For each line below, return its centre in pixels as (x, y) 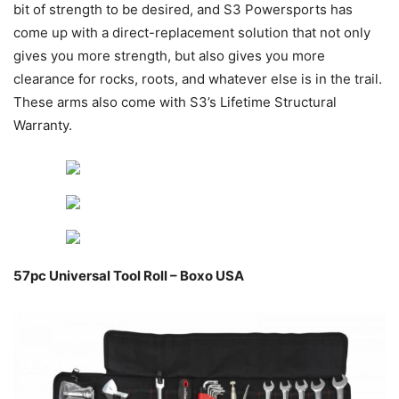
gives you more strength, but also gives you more (169, 56)
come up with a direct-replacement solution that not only (192, 33)
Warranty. (43, 126)
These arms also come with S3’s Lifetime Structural (175, 102)
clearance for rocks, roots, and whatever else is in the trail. (198, 79)
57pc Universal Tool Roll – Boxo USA (129, 276)
